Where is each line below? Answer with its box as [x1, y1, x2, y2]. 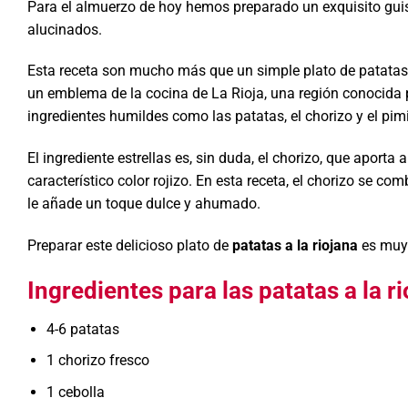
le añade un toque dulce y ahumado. [27, 195, 260, 213]
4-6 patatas [46, 320, 119, 338]
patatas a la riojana [232, 236, 358, 254]
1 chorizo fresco [46, 352, 149, 370]
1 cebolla [46, 382, 105, 401]
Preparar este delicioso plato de [27, 236, 232, 254]
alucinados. [27, 20, 102, 38]
